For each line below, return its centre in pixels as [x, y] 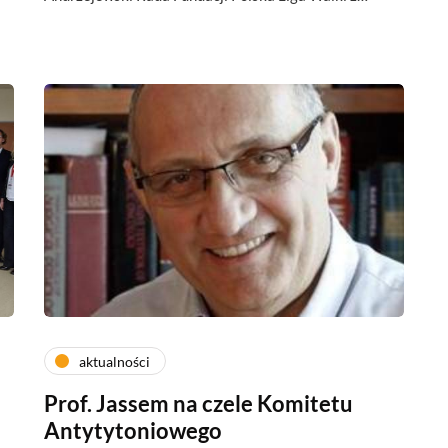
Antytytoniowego [133, 430]
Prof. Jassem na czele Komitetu [198, 403]
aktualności [114, 361]
